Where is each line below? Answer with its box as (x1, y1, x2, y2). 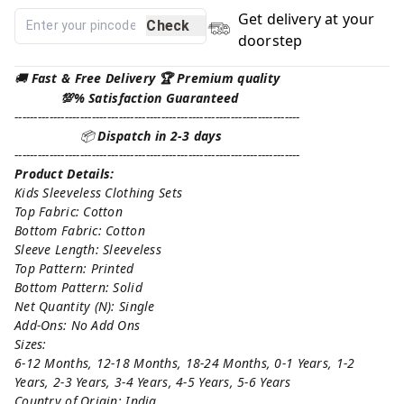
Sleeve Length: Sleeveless (14, 240, 161, 258)
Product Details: (14, 164, 118, 182)
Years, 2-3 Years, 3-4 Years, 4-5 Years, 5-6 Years (14, 372, 291, 390)
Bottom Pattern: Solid (14, 278, 142, 296)
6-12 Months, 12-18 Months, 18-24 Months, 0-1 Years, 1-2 (14, 353, 355, 372)
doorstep (237, 30, 303, 50)
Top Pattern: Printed (14, 259, 134, 277)
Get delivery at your (237, 8, 375, 29)
